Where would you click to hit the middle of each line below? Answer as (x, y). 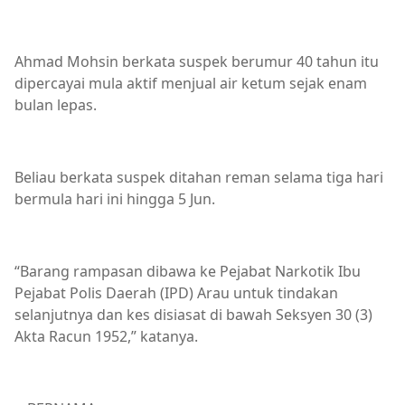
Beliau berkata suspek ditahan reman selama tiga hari (199, 177)
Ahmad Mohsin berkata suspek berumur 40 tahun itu (197, 61)
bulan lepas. (56, 105)
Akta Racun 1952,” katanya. (106, 336)
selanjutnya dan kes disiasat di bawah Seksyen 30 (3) (193, 315)
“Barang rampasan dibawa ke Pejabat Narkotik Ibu (188, 271)
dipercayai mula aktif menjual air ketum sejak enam (191, 83)
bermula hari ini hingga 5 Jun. (115, 199)
